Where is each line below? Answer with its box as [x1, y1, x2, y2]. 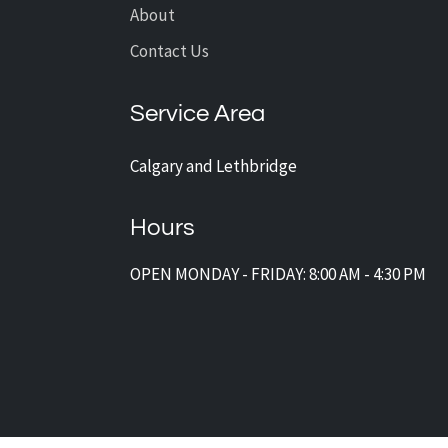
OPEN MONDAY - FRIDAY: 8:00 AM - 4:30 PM [130, 262, 426, 285]
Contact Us [130, 39, 209, 62]
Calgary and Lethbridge [130, 154, 297, 177]
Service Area [130, 100, 265, 126]
